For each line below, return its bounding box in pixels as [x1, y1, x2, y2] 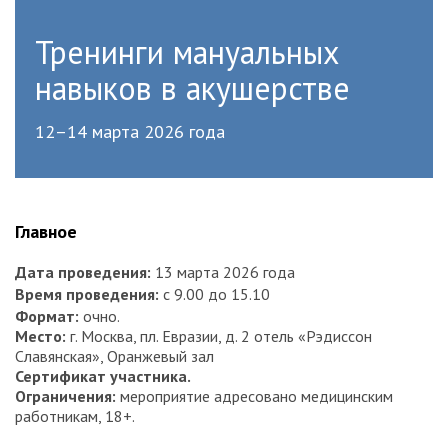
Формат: [15, 305, 79, 326]
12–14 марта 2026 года [35, 119, 225, 143]
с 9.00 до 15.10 [159, 283, 270, 304]
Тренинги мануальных [35, 30, 339, 73]
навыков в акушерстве [35, 66, 350, 109]
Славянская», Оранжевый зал [15, 345, 214, 366]
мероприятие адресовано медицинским [116, 385, 393, 406]
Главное [15, 219, 77, 243]
